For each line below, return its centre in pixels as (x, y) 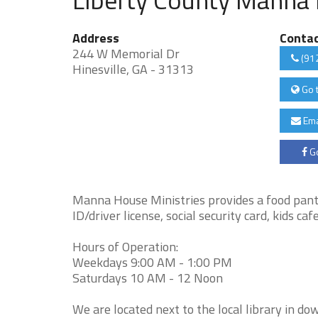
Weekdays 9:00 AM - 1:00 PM (152, 262)
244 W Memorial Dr (126, 54)
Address (96, 38)
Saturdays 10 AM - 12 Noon (148, 278)
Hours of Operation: (125, 247)
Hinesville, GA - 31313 (133, 69)
